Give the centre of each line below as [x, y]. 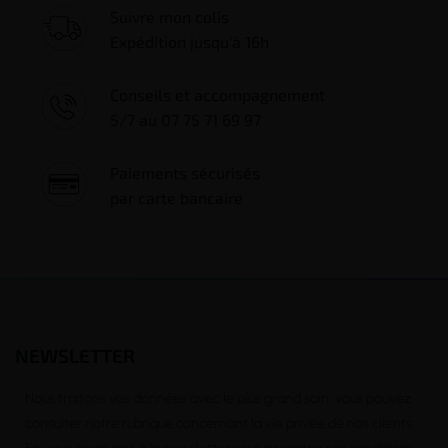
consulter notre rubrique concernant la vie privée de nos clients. [225, 423]
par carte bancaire [176, 197]
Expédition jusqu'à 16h [189, 41]
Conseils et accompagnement [217, 94]
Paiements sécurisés [190, 172]
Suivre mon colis [169, 16]
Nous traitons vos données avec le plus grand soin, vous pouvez [218, 398]
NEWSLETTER [75, 355]
